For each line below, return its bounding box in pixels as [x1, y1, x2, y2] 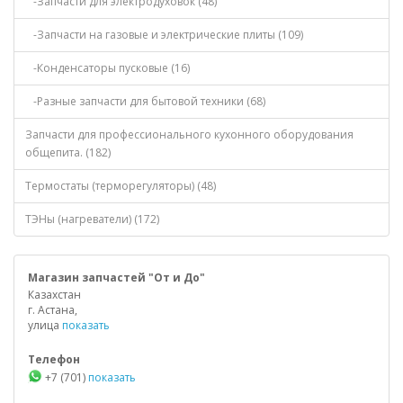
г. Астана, [28, 302, 77, 318]
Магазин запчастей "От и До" [28, 270, 205, 285]
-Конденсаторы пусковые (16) [25, 60, 190, 76]
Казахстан [28, 287, 81, 302]
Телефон [28, 352, 80, 367]
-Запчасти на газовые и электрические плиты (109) [25, 27, 303, 42]
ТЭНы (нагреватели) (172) [25, 211, 159, 227]
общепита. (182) [25, 145, 111, 160]
